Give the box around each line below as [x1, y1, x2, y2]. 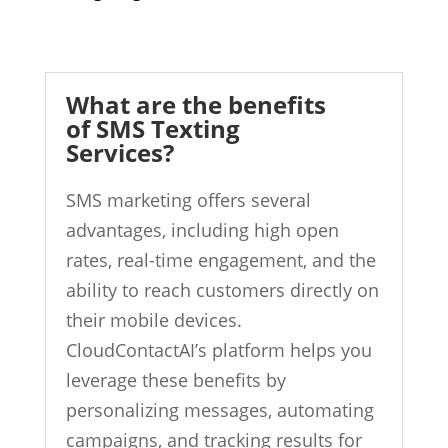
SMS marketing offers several [65, 188, 311, 213]
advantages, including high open [65, 218, 339, 243]
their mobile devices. [65, 308, 242, 333]
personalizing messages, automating [65, 398, 374, 423]
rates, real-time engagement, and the [65, 248, 376, 273]
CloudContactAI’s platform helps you [65, 338, 372, 363]
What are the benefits [65, 88, 326, 122]
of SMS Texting [65, 112, 240, 146]
